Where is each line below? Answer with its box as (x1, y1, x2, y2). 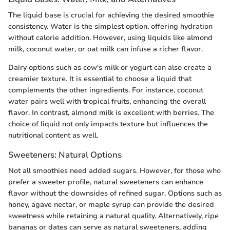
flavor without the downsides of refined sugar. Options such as (8, 188, 222, 199)
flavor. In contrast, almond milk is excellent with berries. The (8, 108, 214, 118)
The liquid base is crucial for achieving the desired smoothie (8, 10, 214, 20)
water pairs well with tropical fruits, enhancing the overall (8, 97, 206, 106)
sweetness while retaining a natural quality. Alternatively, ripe (8, 211, 219, 221)
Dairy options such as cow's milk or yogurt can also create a (8, 63, 212, 72)
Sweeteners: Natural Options (8, 149, 122, 161)
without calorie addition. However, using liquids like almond (8, 33, 213, 43)
